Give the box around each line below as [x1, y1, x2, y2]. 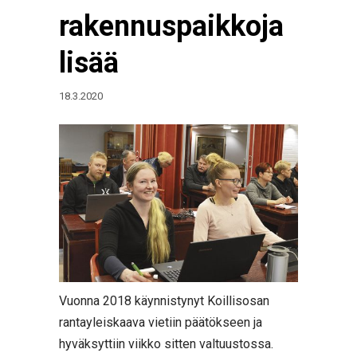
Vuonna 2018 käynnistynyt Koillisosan [59, 293, 269, 308]
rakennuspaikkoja [59, 10, 284, 43]
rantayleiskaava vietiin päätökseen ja [59, 315, 262, 330]
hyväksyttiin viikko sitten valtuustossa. [59, 336, 273, 351]
